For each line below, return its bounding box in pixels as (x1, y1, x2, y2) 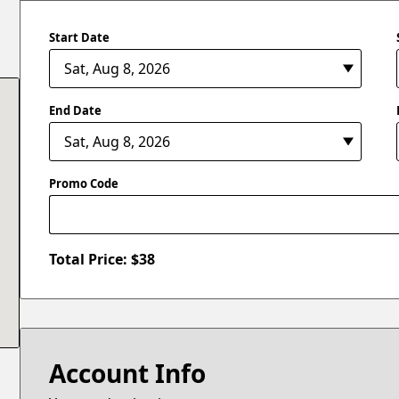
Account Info (49, 356, 207, 391)
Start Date (49, 28, 110, 45)
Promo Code (49, 175, 119, 191)
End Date (49, 102, 102, 118)
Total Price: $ (49, 249, 140, 270)
